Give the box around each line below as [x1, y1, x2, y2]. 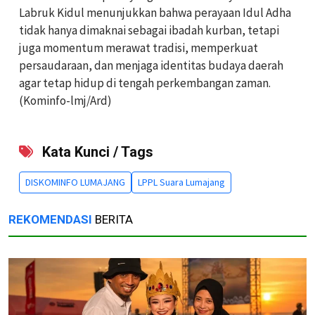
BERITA [92, 212, 133, 227]
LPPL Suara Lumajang [138, 176, 225, 189]
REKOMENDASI [8, 212, 92, 227]
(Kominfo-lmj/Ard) [19, 93, 112, 109]
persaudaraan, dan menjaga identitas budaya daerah [19, 58, 283, 74]
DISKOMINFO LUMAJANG [25, 176, 125, 189]
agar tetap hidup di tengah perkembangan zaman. [19, 75, 271, 91]
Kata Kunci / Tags [39, 143, 153, 161]
